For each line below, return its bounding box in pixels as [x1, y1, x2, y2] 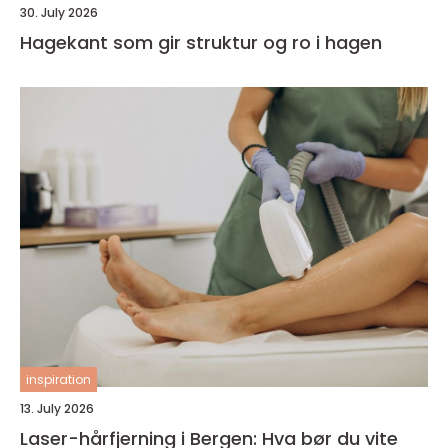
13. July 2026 [20, 400, 94, 418]
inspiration [26, 371, 91, 389]
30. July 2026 [20, 4, 98, 22]
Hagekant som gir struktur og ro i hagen [20, 30, 382, 56]
